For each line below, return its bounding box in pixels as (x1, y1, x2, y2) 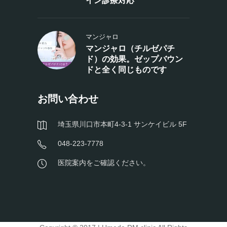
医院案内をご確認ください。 (58, 159, 150, 167)
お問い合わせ (37, 93, 98, 104)
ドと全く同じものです (86, 65, 167, 74)
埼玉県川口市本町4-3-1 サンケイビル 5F (58, 120, 187, 128)
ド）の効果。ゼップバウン (86, 55, 183, 63)
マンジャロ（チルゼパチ (86, 44, 175, 53)
